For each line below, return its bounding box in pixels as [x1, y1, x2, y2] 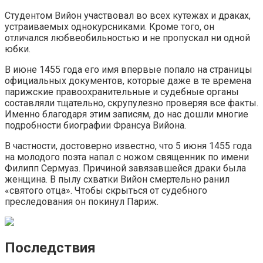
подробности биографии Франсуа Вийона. [5, 119, 186, 131]
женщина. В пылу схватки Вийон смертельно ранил [5, 173, 230, 185]
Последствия [5, 240, 96, 257]
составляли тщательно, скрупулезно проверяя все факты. [5, 97, 258, 109]
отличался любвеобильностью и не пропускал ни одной [5, 32, 250, 43]
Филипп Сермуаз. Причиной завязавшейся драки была [5, 162, 246, 174]
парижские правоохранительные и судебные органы [5, 86, 239, 97]
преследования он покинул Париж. [5, 195, 159, 207]
